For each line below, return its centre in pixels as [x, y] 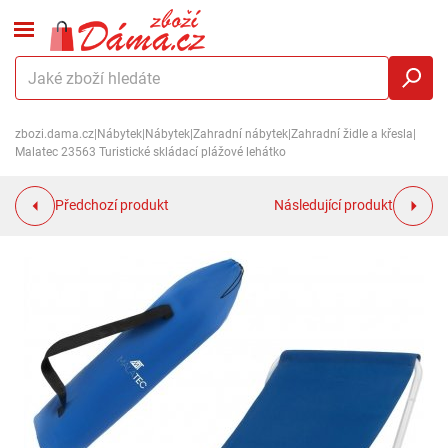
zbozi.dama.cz [54, 134]
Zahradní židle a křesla [352, 134]
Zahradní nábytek [240, 134]
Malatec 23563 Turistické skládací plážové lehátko [150, 152]
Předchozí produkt [111, 205]
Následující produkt [334, 205]
